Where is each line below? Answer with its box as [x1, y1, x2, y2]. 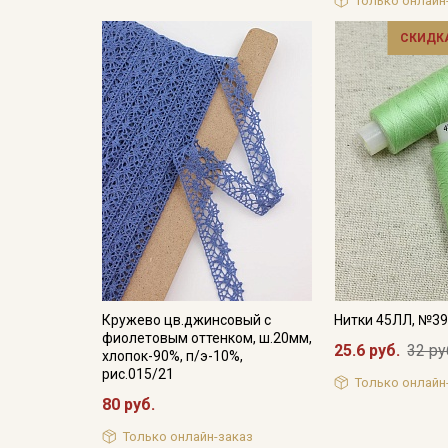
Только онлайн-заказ [122, 429, 253, 445]
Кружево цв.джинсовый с [102, 311, 271, 328]
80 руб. [102, 394, 155, 414]
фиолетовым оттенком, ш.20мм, [102, 329, 312, 346]
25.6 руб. [334, 340, 401, 360]
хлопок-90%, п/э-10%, [102, 347, 243, 364]
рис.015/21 [102, 365, 174, 382]
